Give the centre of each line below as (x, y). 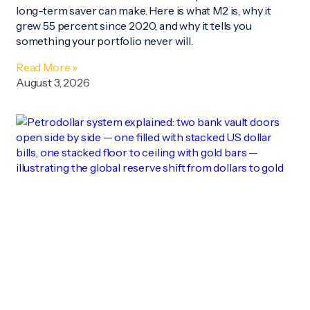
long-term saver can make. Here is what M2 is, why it (144, 11)
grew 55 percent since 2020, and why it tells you (134, 26)
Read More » (47, 67)
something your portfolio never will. (104, 41)
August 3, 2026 (53, 83)
